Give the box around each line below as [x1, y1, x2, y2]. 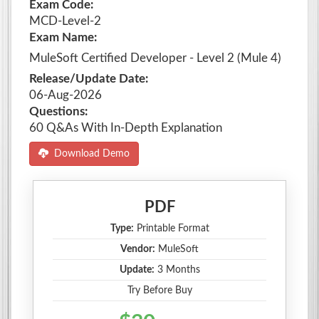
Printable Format [133, 223, 209, 234]
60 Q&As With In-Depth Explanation [29, 121, 222, 134]
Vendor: [120, 244, 155, 254]
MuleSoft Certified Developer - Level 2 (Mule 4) [29, 51, 281, 64]
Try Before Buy [127, 285, 192, 296]
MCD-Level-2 [29, 14, 101, 27]
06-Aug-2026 [29, 88, 102, 101]
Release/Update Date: [29, 72, 148, 85]
